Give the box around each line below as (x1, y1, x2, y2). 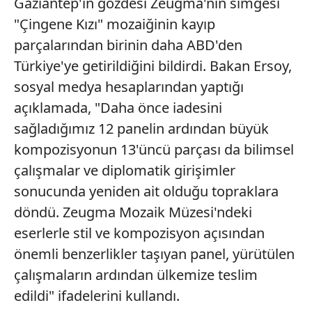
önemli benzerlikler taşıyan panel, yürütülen (14, 244, 295, 263)
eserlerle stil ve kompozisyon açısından (14, 223, 265, 242)
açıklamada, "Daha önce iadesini (14, 97, 222, 117)
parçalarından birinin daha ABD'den (14, 35, 242, 54)
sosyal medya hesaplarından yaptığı (14, 77, 244, 96)
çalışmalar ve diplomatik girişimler (14, 160, 235, 180)
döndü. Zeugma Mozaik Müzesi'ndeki (14, 202, 252, 221)
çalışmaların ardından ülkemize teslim (14, 265, 258, 284)
